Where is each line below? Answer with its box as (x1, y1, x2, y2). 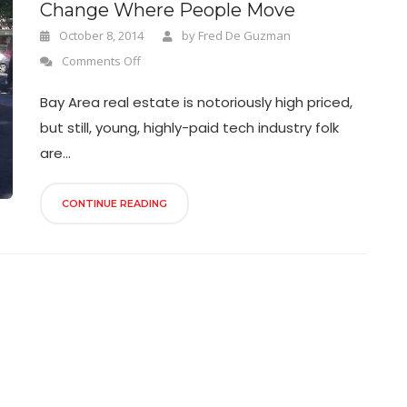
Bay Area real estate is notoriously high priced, (40, 93, 352, 112)
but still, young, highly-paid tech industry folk (40, 118, 339, 137)
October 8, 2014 (56, 27, 144, 44)
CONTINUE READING (62, 197, 167, 210)
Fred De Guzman (198, 27, 291, 44)
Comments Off (62, 53, 141, 69)
